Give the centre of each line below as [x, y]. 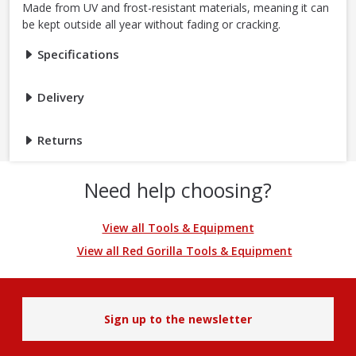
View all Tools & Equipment [178, 228]
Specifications [77, 54]
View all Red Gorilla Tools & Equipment [184, 251]
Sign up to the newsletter [178, 319]
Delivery [59, 97]
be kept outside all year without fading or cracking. [151, 25]
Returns [58, 140]
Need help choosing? [178, 190]
